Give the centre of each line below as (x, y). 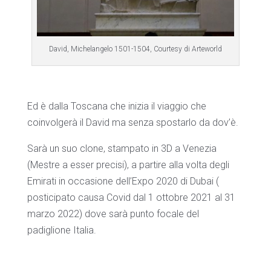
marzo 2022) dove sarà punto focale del (113, 214)
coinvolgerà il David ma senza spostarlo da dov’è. (132, 122)
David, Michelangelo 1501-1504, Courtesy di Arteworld (135, 49)
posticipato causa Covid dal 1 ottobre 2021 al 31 (131, 197)
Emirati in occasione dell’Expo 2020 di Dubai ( (123, 181)
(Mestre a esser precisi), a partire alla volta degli (128, 165)
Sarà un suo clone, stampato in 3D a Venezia (122, 148)
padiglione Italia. (61, 230)
